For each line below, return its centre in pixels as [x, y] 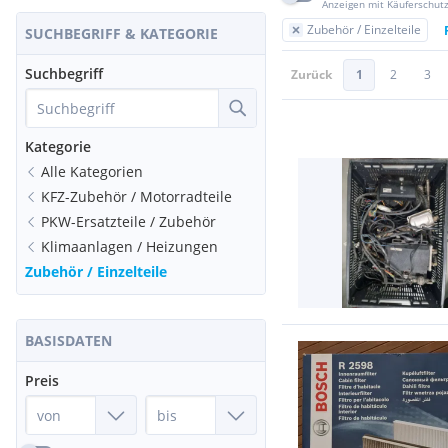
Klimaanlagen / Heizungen [129, 246]
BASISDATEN [68, 340]
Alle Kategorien [92, 171]
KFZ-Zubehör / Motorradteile [136, 196]
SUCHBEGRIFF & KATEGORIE [121, 33]
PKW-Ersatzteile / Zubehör [128, 221]
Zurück [311, 74]
